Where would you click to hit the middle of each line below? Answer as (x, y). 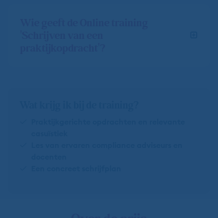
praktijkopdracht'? (63, 48)
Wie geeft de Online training (84, 23)
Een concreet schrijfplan (76, 168)
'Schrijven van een (62, 36)
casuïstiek (49, 133)
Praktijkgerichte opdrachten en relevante (108, 121)
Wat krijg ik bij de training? (79, 105)
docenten (49, 156)
